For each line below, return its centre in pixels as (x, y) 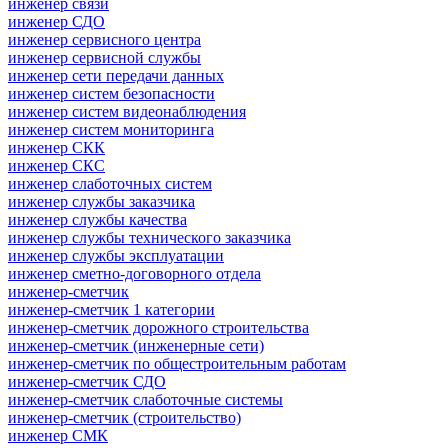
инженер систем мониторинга (111, 129)
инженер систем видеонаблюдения (127, 111)
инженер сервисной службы (104, 57)
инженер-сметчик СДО (87, 381)
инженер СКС (56, 165)
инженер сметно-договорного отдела (134, 273)
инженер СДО (56, 21)
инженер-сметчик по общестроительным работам (177, 363)
